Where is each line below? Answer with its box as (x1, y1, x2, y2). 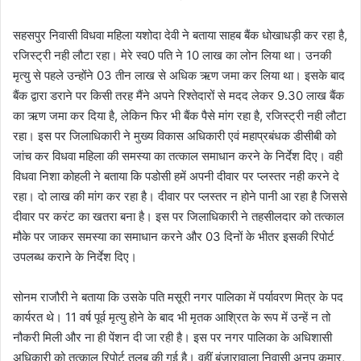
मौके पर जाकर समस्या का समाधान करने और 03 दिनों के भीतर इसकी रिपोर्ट (13, 228, 334, 244)
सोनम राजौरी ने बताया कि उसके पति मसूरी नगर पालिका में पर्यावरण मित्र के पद (13, 288, 343, 305)
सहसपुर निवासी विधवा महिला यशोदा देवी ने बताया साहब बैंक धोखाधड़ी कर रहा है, (13, 27, 347, 43)
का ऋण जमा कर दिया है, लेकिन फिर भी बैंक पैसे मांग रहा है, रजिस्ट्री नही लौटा (13, 107, 346, 123)
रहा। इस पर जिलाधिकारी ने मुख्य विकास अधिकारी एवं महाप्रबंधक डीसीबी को (13, 127, 336, 143)
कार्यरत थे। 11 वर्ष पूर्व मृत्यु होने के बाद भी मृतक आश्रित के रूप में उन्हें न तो (13, 309, 330, 325)
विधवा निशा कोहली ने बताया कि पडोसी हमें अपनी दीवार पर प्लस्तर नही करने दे (13, 168, 339, 184)
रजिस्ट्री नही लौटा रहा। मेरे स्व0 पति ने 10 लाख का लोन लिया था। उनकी (13, 47, 331, 63)
